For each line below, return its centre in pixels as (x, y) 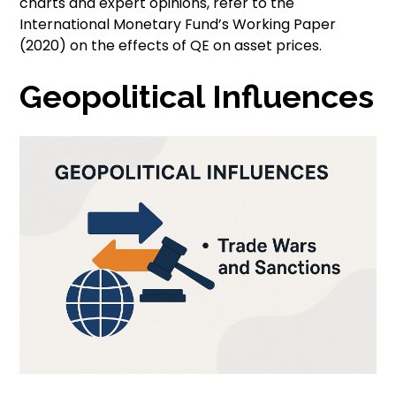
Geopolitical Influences (197, 97)
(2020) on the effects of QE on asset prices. (171, 46)
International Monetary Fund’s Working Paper (178, 25)
